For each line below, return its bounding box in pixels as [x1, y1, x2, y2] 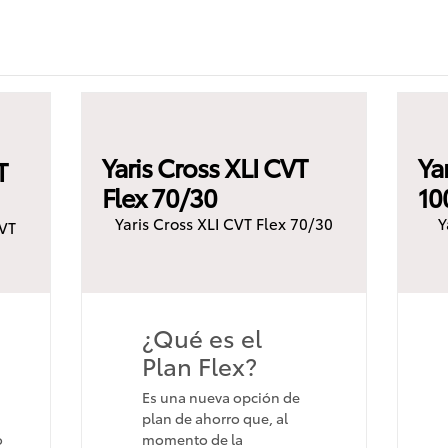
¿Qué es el [141, 319, 262, 354]
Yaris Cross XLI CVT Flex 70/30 [114, 211, 333, 234]
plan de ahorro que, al [141, 407, 288, 428]
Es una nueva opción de [141, 386, 300, 407]
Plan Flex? [141, 347, 257, 382]
